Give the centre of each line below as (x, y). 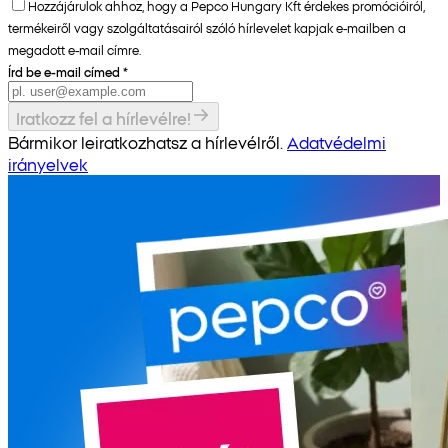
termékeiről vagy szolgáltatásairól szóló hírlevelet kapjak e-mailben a (207, 27)
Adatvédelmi (336, 141)
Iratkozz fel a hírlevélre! (103, 117)
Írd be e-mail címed (64, 71)
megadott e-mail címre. (74, 49)
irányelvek (48, 163)
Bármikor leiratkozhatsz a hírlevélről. (145, 141)
